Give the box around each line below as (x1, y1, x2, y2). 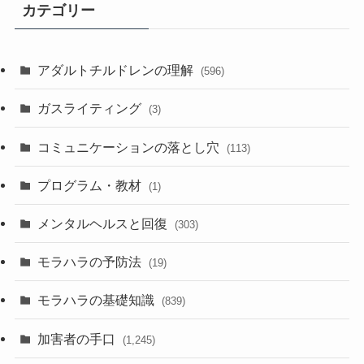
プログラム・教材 (37, 177, 145, 193)
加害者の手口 (37, 331, 119, 346)
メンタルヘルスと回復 (37, 215, 171, 231)
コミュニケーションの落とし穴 (37, 139, 223, 154)
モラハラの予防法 (37, 254, 145, 270)
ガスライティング (37, 101, 145, 116)
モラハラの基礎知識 (37, 292, 158, 308)
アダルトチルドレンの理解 (37, 63, 197, 78)
